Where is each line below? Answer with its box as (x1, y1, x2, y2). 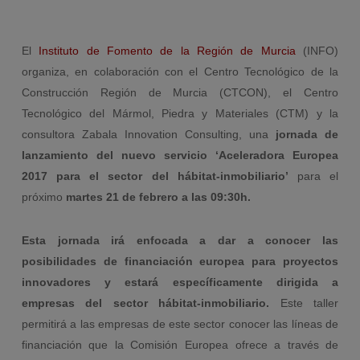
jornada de (276, 127, 339, 141)
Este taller (280, 296, 339, 309)
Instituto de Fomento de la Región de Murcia (39, 43, 296, 57)
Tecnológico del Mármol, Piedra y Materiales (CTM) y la (21, 106, 339, 120)
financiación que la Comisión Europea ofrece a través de (21, 337, 339, 351)
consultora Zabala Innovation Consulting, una (21, 127, 276, 141)
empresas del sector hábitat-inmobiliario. (21, 296, 280, 309)
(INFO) (295, 43, 339, 57)
